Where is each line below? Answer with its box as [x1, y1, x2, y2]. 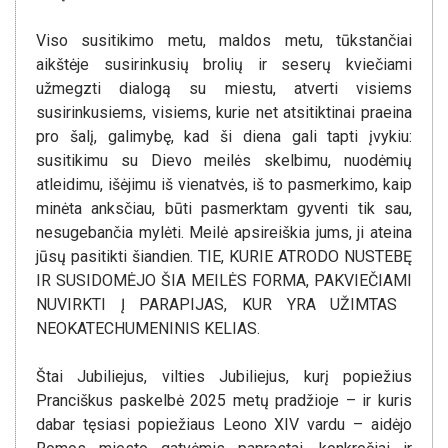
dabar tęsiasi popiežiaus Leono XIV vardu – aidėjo [36, 415, 412, 435]
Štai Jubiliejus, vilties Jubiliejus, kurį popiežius [36, 367, 412, 387]
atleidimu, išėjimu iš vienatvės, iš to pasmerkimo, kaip [36, 175, 412, 195]
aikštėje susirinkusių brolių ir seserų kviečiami [36, 55, 412, 75]
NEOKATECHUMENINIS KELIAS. [36, 319, 260, 339]
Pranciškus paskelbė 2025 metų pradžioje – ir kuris [36, 391, 412, 411]
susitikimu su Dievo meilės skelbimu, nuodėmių [36, 151, 412, 171]
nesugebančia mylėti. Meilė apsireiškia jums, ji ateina [36, 223, 412, 243]
